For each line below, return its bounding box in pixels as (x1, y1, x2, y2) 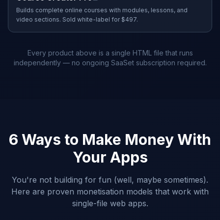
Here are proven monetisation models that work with (11, 187, 209, 196)
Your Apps (72, 148, 148, 166)
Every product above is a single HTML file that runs (27, 49, 193, 57)
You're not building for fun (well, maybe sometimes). (12, 175, 208, 185)
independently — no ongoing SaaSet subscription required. (13, 58, 207, 67)
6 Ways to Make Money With (9, 131, 211, 148)
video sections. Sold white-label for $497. (16, 16, 138, 23)
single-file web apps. (72, 198, 148, 208)
